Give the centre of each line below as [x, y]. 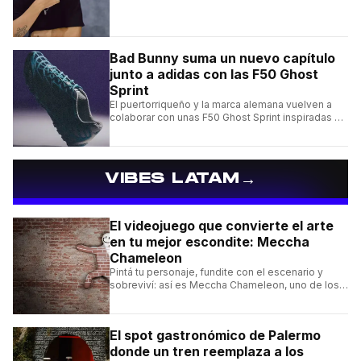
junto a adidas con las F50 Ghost [214, 75]
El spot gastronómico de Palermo [215, 336]
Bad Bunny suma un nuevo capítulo [222, 58]
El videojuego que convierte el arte [222, 226]
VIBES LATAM [172, 179]
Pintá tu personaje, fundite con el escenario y [216, 272]
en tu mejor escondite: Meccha [210, 242]
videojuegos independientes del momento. [213, 298]
